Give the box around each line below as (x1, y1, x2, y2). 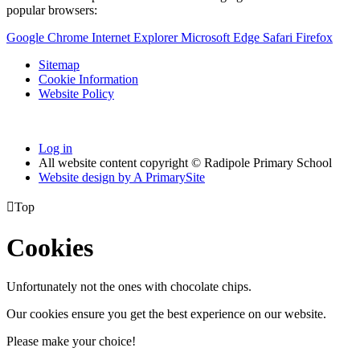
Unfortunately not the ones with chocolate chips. (6, 280, 252, 294)
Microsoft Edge (181, 31, 263, 45)
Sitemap (39, 58, 80, 72)
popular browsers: (6, 3, 97, 18)
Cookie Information (39, 72, 138, 87)
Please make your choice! (6, 334, 136, 349)
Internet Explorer (92, 31, 181, 45)
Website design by (39, 170, 133, 185)
